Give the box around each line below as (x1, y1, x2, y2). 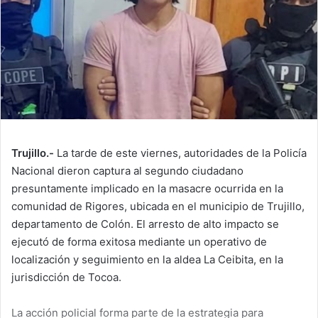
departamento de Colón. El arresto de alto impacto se (11, 217, 279, 231)
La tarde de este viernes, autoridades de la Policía (54, 146, 307, 160)
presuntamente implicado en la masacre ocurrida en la (11, 182, 283, 196)
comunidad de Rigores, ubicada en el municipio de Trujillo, (11, 199, 305, 214)
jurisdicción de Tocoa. (11, 270, 121, 285)
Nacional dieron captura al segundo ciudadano (11, 164, 243, 178)
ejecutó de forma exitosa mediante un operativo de (11, 235, 267, 249)
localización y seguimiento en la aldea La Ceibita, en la (11, 253, 283, 267)
